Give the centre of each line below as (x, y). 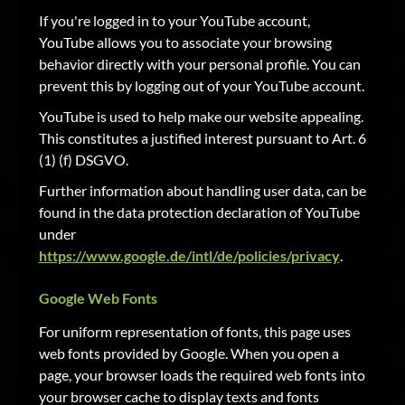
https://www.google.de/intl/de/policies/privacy (189, 255)
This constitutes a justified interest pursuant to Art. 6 (202, 138)
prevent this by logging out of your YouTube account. (201, 85)
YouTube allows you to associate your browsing (185, 42)
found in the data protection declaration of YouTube (199, 212)
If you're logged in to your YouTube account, (174, 20)
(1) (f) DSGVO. (83, 160)
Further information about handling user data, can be (202, 190)
